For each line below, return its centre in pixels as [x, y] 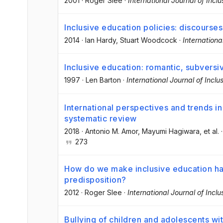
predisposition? [95, 179]
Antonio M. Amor [111, 131]
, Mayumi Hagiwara [169, 131]
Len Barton [103, 80]
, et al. [209, 131]
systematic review [101, 118]
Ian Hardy [101, 40]
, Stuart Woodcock [147, 40]
